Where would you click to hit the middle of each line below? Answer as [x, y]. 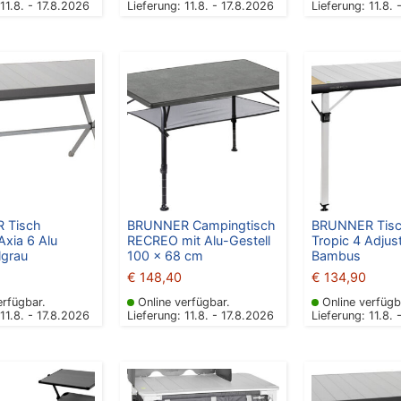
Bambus [336, 255]
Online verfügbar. [183, 303]
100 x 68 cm [165, 255]
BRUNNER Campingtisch [201, 225]
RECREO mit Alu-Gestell [198, 240]
